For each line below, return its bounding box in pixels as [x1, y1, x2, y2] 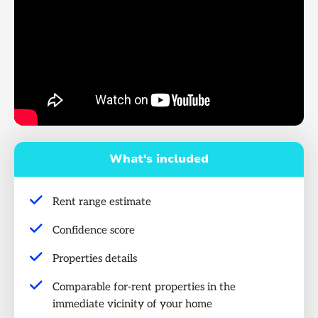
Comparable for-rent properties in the [53, 280, 236, 293]
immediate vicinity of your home [53, 297, 213, 310]
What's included [109, 151, 209, 168]
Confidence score [53, 223, 136, 236]
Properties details [53, 251, 138, 265]
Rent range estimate [53, 194, 152, 208]
